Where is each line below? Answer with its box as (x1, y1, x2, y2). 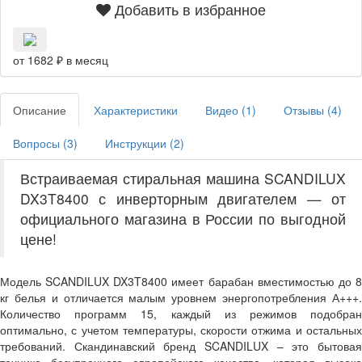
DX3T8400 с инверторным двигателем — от (20, 188, 346, 208)
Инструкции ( (105, 135, 174, 151)
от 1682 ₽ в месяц (13, 52, 108, 68)
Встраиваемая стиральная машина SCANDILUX (20, 168, 346, 188)
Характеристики (94, 102, 178, 118)
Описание (13, 102, 66, 118)
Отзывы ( (284, 102, 331, 118)
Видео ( (205, 102, 246, 118)
